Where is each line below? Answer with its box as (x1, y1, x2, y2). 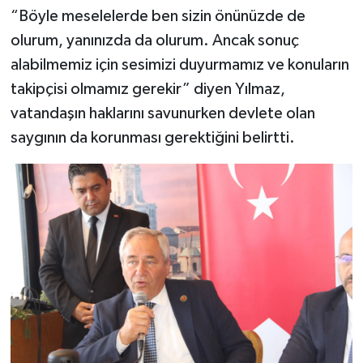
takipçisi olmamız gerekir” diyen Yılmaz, (10, 80, 285, 97)
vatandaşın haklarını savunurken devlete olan (10, 105, 315, 122)
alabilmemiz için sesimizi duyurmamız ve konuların (10, 56, 349, 73)
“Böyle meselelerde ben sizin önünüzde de (10, 7, 305, 24)
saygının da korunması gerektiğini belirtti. (10, 129, 295, 146)
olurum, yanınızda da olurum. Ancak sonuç (10, 32, 299, 49)
